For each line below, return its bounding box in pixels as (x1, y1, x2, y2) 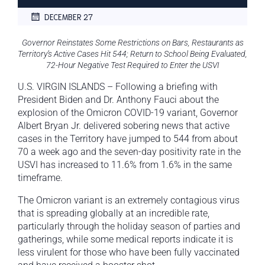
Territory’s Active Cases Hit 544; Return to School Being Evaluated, (18, 49, 247, 59)
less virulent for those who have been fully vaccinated (18, 247, 240, 258)
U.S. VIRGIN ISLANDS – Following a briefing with (18, 81, 218, 93)
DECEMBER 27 (44, 11, 93, 22)
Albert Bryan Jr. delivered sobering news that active (18, 120, 230, 132)
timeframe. (18, 172, 63, 184)
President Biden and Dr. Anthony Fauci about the (18, 94, 219, 106)
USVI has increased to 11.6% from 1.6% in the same (18, 159, 232, 171)
